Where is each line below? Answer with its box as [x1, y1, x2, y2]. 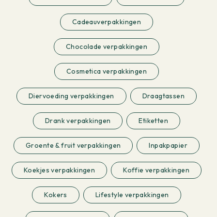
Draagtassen [142, 91, 185, 100]
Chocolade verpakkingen [66, 42, 147, 51]
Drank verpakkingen [45, 116, 111, 125]
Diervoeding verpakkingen [28, 91, 114, 100]
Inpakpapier [149, 140, 187, 150]
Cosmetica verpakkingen [66, 66, 147, 76]
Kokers [44, 190, 67, 199]
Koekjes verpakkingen [24, 165, 95, 174]
